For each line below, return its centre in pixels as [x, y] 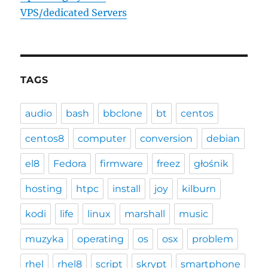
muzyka [45, 239]
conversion [167, 139]
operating [101, 239]
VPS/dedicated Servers [74, 13]
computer [102, 139]
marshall [145, 214]
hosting [44, 189]
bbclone [123, 114]
